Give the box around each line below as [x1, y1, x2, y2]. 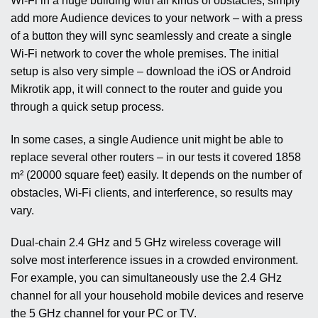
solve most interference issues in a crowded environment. [11, 254, 298, 267]
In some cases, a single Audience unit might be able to [11, 133, 283, 146]
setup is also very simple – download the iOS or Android [11, 65, 291, 77]
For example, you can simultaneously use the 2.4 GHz [11, 272, 282, 285]
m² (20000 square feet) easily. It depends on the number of [11, 168, 302, 181]
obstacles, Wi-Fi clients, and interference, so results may [11, 186, 292, 199]
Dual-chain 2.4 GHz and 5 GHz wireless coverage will [11, 236, 281, 249]
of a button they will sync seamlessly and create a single [11, 29, 292, 42]
